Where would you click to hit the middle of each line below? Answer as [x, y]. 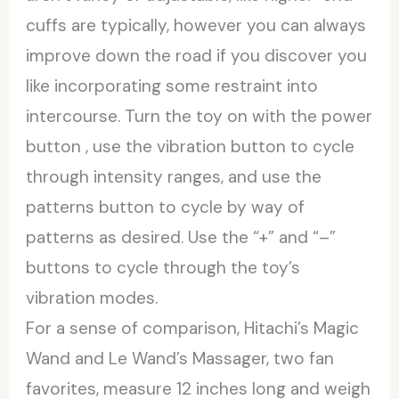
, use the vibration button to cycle [220, 146]
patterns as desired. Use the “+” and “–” [181, 237]
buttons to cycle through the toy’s [163, 267]
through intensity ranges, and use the [174, 176]
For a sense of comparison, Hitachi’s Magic [193, 328]
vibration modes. [92, 297]
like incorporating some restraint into [172, 85]
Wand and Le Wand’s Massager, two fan [180, 358]
